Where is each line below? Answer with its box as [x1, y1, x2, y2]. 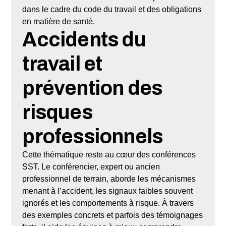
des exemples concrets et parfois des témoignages [22, 210, 203, 219]
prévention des [22, 77, 162, 99]
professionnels [22, 125, 163, 147]
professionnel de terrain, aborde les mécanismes [22, 174, 196, 183]
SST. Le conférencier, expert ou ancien [22, 162, 160, 171]
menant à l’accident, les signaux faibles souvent [22, 186, 193, 195]
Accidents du [22, 28, 146, 50]
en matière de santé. [22, 17, 95, 26]
